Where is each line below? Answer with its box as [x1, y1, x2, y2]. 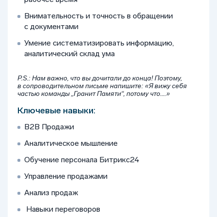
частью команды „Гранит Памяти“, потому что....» [17, 90, 170, 98]
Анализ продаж [24, 188, 78, 197]
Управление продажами [24, 171, 109, 181]
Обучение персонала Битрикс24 [24, 155, 141, 164]
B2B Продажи [24, 122, 76, 131]
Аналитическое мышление [24, 139, 120, 148]
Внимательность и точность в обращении [24, 11, 173, 20]
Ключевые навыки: [17, 105, 97, 116]
